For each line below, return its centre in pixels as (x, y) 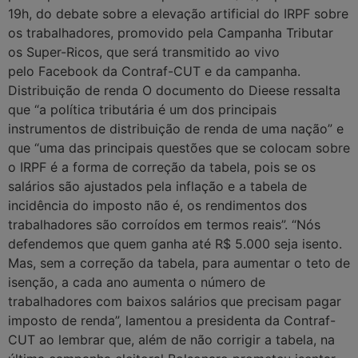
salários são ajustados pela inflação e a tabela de (157, 187)
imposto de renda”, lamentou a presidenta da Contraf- (172, 321)
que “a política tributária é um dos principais (142, 110)
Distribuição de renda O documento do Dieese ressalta (174, 91)
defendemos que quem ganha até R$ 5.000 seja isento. (175, 244)
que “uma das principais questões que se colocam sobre (179, 148)
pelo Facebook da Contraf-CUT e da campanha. (154, 72)
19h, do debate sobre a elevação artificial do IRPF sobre (178, 14)
